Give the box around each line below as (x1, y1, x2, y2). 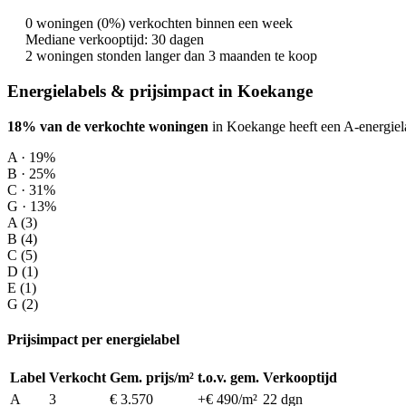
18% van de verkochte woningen (7, 118, 208, 134)
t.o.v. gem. (198, 370, 259, 386)
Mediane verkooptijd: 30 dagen (25, 32, 204, 48)
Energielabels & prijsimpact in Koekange (7, 81, 313, 101)
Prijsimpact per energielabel (7, 331, 179, 347)
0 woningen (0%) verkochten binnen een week (25, 15, 293, 32)
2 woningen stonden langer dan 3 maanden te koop (25, 48, 317, 64)
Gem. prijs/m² (110, 370, 194, 386)
